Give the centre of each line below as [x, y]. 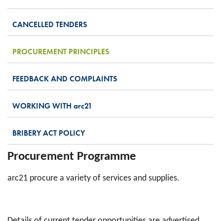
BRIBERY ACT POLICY [49, 133]
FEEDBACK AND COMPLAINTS [65, 78]
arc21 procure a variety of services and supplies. [93, 178]
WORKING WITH [43, 106]
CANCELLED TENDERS [50, 24]
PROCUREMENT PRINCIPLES [61, 51]
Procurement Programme [72, 156]
